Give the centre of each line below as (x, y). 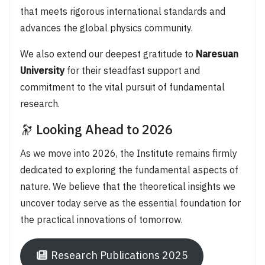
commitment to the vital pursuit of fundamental (122, 88)
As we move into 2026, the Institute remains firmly (128, 154)
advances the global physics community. (106, 28)
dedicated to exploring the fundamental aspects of (129, 170)
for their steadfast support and (132, 71)
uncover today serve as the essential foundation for (130, 203)
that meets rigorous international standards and (122, 12)
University (42, 71)
